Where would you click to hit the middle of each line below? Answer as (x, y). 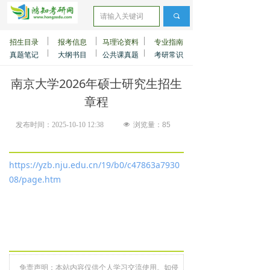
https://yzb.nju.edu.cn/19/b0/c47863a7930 (94, 165)
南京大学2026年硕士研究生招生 (96, 83)
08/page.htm (35, 179)
